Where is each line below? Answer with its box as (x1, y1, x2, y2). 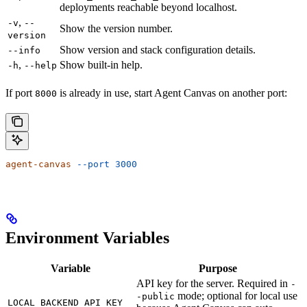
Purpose (199, 262, 237, 275)
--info (8, 45, 40, 56)
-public (136, 291, 175, 302)
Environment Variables (5, 228, 169, 247)
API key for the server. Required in (136, 278, 291, 290)
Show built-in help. (60, 58, 143, 71)
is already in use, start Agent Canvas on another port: (57, 86, 287, 99)
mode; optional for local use (175, 290, 297, 302)
